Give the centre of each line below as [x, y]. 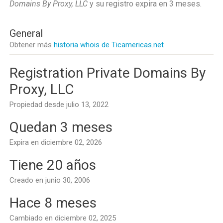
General [26, 33]
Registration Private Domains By [108, 73]
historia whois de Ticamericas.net [109, 45]
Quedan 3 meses [61, 127]
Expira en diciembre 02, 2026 [56, 142]
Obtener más [32, 45]
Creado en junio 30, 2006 [50, 180]
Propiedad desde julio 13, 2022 [59, 105]
